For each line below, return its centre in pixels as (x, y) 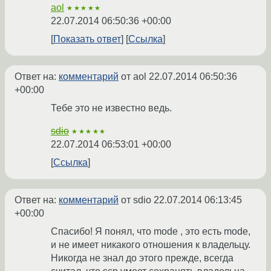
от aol (134, 77)
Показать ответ (87, 39)
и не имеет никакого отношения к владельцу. (151, 245)
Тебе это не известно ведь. (111, 108)
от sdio (136, 200)
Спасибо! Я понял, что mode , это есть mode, (151, 232)
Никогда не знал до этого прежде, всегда (142, 258)
